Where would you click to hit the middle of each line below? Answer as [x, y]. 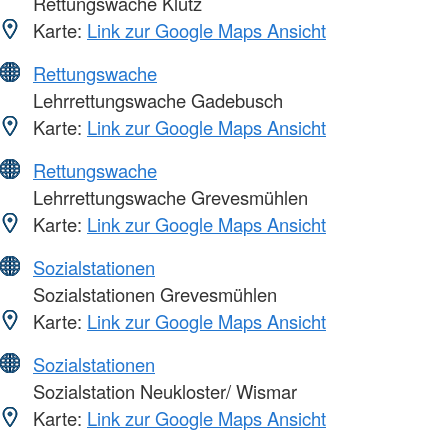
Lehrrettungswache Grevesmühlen [168, 196]
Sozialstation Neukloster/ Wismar [162, 390]
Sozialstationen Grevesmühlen [152, 293]
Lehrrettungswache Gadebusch [155, 99]
